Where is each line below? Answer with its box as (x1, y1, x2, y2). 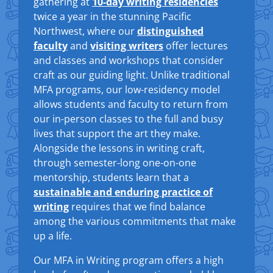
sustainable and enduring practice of (34, 185, 213, 199)
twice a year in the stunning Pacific (34, 10, 191, 23)
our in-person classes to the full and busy (34, 112, 223, 126)
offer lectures (163, 39, 228, 52)
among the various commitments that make (34, 214, 236, 228)
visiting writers (90, 39, 163, 52)
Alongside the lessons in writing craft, (34, 141, 205, 155)
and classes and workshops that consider (34, 54, 224, 67)
